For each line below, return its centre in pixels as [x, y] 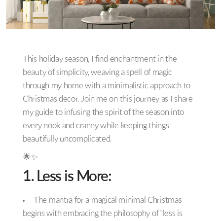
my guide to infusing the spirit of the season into [104, 113]
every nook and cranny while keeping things [96, 126]
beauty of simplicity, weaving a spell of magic [98, 73]
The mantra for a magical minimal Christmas [108, 201]
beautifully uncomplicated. [67, 140]
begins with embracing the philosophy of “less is [103, 214]
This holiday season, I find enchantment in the [100, 60]
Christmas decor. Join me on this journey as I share [108, 100]
